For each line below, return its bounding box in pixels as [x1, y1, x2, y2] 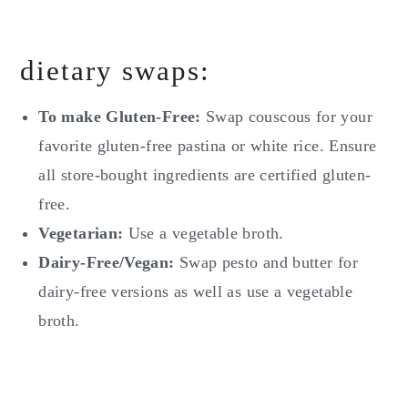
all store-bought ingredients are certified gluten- [38, 166, 372, 185]
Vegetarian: [38, 224, 128, 243]
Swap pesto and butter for [174, 253, 358, 272]
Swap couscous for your [205, 107, 372, 127]
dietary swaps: [20, 55, 211, 87]
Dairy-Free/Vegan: [38, 253, 175, 272]
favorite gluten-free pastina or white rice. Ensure [38, 137, 377, 156]
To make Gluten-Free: [38, 107, 206, 127]
